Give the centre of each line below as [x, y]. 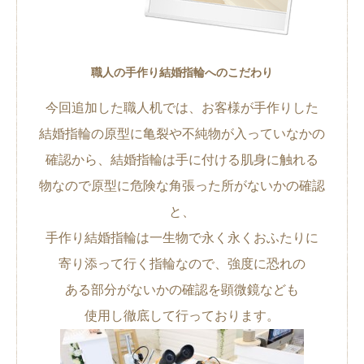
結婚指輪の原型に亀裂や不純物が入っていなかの [182, 133]
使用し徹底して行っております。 [182, 315]
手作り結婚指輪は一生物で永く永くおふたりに [182, 237]
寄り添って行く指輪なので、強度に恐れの [182, 263]
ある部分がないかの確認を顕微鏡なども [182, 289]
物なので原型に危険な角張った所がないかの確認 [182, 185]
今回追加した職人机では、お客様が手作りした [182, 107]
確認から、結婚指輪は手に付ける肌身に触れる [182, 159]
